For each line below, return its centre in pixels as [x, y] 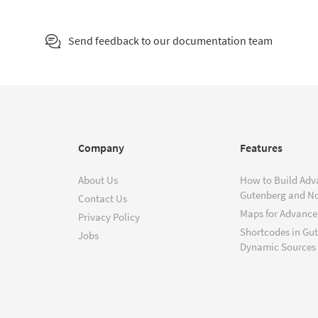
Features [261, 148]
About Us [98, 180]
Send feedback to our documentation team [170, 41]
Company [101, 148]
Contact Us [103, 199]
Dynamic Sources [278, 247]
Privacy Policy [109, 217]
